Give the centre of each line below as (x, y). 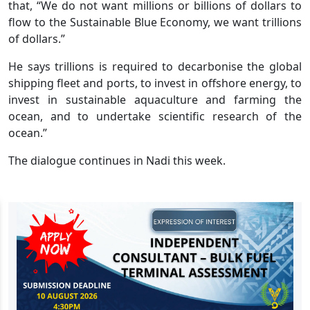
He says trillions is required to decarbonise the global (155, 66)
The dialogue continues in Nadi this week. (117, 160)
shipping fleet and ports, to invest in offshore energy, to (155, 83)
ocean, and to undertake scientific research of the (155, 116)
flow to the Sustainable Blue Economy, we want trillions (155, 22)
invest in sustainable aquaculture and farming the (155, 99)
